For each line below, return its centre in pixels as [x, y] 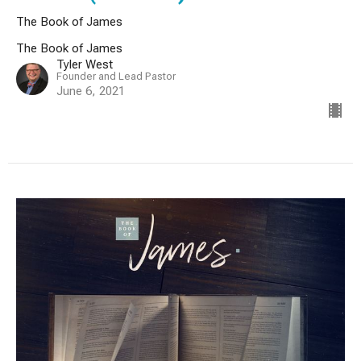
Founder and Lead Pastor [116, 76]
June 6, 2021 [91, 91]
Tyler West [85, 64]
